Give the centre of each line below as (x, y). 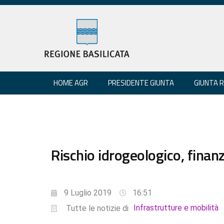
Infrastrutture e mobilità (176, 207)
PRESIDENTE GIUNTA (141, 82)
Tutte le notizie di (97, 208)
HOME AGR (71, 82)
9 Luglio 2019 (88, 192)
